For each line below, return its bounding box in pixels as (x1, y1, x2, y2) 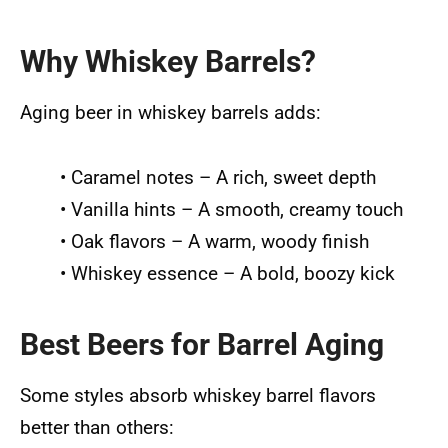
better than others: (20, 415, 174, 439)
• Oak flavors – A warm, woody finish (60, 230, 369, 254)
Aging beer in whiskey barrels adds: (20, 101, 321, 125)
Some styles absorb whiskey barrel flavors (20, 383, 376, 407)
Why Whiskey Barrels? (20, 44, 316, 80)
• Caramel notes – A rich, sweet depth (60, 166, 376, 190)
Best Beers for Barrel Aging (20, 326, 384, 362)
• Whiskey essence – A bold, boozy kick (60, 262, 395, 286)
